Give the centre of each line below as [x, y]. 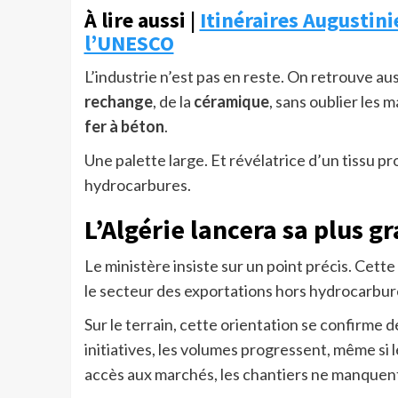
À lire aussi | [142, 20]
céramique [231, 102]
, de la [173, 102]
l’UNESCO [129, 44]
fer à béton [124, 127]
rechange [118, 102]
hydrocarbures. [137, 185]
